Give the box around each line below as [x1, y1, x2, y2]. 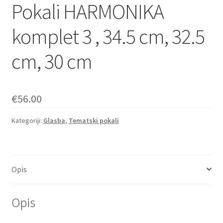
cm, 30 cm [11, 48, 92, 74]
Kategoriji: [11, 115, 43, 125]
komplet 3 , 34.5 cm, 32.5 [11, 23, 205, 49]
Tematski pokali [68, 115, 119, 125]
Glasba [43, 115, 65, 125]
